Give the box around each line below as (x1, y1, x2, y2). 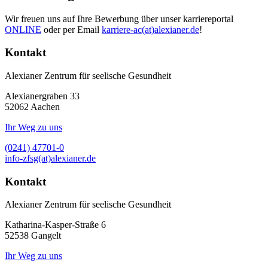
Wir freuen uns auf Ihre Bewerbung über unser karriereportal (5, 13, 233, 24)
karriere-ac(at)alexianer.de (102, 24, 199, 35)
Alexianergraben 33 (5, 91, 80, 101)
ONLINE (5, 24, 41, 35)
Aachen (31, 102, 60, 112)
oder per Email (41, 24, 102, 35)
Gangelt (31, 230, 61, 241)
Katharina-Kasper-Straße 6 (5, 220, 106, 230)
